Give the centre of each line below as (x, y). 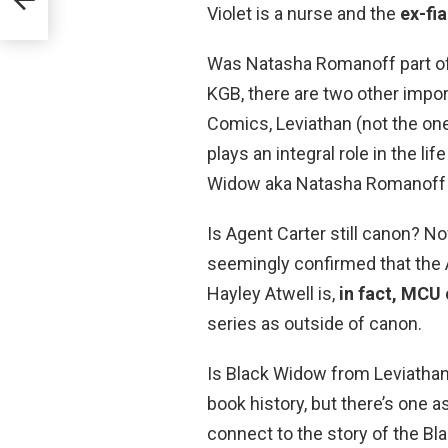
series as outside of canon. (314, 323)
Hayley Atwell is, (273, 293)
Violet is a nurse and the (303, 13)
